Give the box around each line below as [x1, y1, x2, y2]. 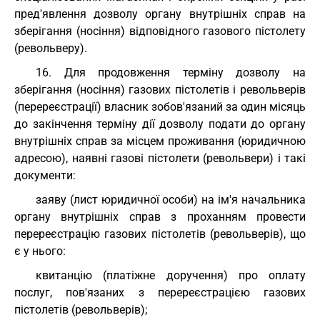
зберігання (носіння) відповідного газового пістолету [14, 24, 306, 38]
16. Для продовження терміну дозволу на [36, 66, 306, 79]
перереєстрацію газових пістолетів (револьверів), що [14, 227, 306, 241]
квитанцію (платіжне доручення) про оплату [36, 269, 306, 282]
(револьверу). [14, 41, 87, 55]
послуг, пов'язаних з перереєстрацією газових [14, 286, 306, 299]
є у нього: [14, 244, 66, 258]
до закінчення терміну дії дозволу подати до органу [14, 117, 306, 131]
